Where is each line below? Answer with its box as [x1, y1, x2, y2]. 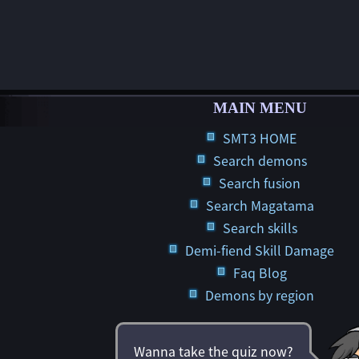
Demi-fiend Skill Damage [185, 240, 334, 260]
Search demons [212, 151, 307, 170]
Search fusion [219, 173, 301, 192]
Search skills [222, 218, 297, 237]
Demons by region [205, 285, 314, 305]
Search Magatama [205, 196, 314, 215]
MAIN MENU [212, 99, 307, 116]
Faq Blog [232, 263, 287, 282]
